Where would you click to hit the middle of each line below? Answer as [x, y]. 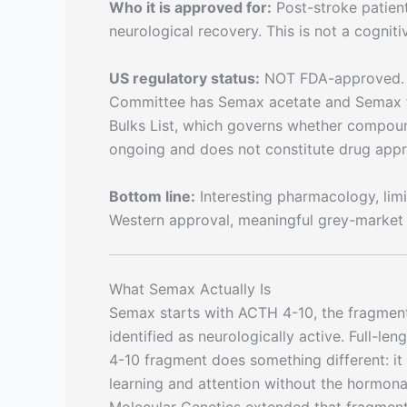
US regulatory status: [184, 79]
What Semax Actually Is [190, 289]
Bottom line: [152, 196]
